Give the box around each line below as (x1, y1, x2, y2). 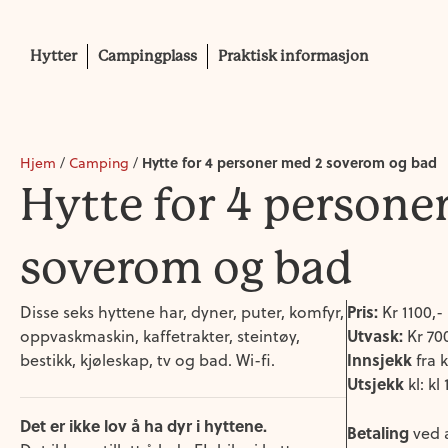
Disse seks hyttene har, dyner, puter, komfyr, (20, 301, 344, 323)
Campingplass (98, 47, 197, 66)
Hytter (30, 47, 77, 66)
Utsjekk (347, 372, 404, 395)
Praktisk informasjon (218, 47, 369, 66)
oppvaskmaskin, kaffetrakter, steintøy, (20, 325, 300, 347)
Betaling (347, 421, 409, 444)
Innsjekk (347, 348, 412, 371)
